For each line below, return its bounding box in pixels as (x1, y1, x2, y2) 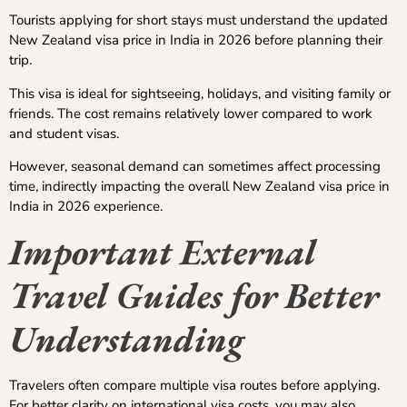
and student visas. (9, 124, 119, 143)
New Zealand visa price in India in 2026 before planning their (9, 31, 382, 50)
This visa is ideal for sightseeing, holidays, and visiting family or (9, 84, 391, 103)
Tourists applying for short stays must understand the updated (9, 11, 388, 30)
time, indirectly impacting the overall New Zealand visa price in (9, 177, 390, 196)
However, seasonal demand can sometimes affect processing (9, 157, 381, 176)
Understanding (9, 314, 244, 362)
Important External (9, 227, 316, 275)
